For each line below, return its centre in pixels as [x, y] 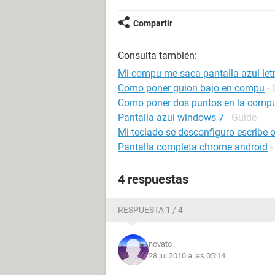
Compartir [153, 23]
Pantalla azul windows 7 [171, 118]
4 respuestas [153, 179]
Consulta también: [157, 56]
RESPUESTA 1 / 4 [150, 210]
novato [160, 244]
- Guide [242, 118]
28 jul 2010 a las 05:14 [187, 256]
